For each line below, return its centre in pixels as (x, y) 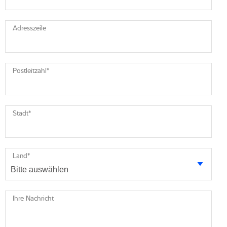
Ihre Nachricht (33, 198)
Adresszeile (29, 28)
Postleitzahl (30, 71)
